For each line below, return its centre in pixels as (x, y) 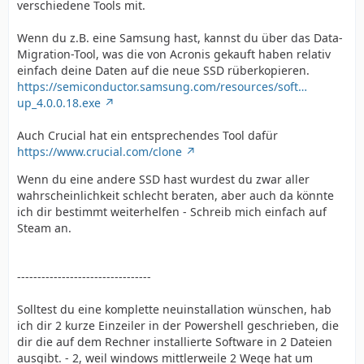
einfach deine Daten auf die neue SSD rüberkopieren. (163, 70)
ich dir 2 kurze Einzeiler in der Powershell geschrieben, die (178, 325)
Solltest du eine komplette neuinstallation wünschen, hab (174, 309)
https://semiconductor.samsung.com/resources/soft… (162, 87)
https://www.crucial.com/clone (100, 152)
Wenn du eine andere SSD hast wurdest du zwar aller (163, 179)
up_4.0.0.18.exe (59, 103)
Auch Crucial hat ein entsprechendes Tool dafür (147, 135)
